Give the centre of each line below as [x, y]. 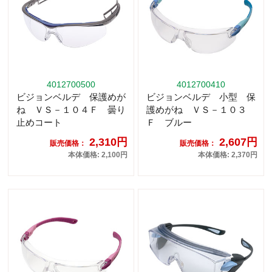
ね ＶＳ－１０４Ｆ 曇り [71, 109]
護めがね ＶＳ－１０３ [196, 109]
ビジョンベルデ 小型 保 [201, 97]
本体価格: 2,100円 [98, 155]
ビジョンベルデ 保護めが [71, 97]
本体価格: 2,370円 [228, 155]
